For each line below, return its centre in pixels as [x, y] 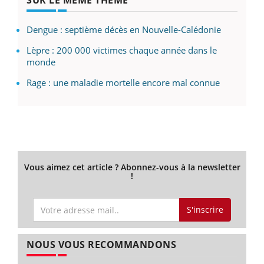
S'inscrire [205, 210]
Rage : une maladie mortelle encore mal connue [123, 82]
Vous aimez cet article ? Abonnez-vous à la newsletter [132, 167]
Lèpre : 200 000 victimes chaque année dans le [122, 50]
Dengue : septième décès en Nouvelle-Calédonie [124, 29]
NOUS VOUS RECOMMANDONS [101, 245]
